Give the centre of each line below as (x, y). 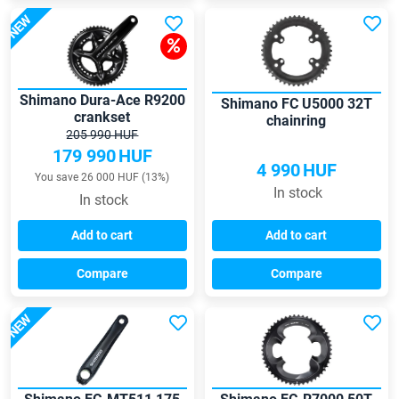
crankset (102, 118)
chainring (297, 121)
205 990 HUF (102, 135)
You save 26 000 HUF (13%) (102, 178)
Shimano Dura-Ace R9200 (102, 101)
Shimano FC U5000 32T (296, 104)
